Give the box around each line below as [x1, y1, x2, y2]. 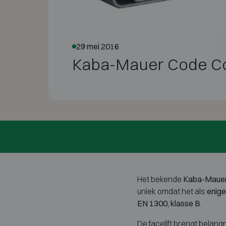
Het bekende [137, 174, 183, 184]
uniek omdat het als [137, 186, 207, 196]
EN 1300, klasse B [137, 198, 200, 208]
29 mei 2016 [76, 41, 119, 51]
